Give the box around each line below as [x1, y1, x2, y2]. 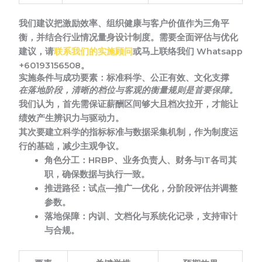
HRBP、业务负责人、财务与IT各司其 [88, 155, 237, 166]
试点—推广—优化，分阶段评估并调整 [88, 183, 238, 194]
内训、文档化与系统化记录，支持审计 [88, 211, 238, 222]
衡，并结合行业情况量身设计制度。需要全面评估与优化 [19, 32, 239, 43]
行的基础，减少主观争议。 [19, 141, 125, 152]
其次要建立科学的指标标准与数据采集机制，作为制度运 [19, 127, 239, 138]
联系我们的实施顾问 [54, 46, 133, 57]
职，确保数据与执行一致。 [44, 169, 150, 180]
